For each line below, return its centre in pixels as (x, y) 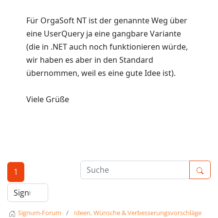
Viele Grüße (48, 100)
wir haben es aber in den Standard (90, 60)
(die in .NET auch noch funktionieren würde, (107, 47)
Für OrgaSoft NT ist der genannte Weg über (107, 21)
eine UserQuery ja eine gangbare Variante (104, 34)
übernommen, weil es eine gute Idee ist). (101, 73)
